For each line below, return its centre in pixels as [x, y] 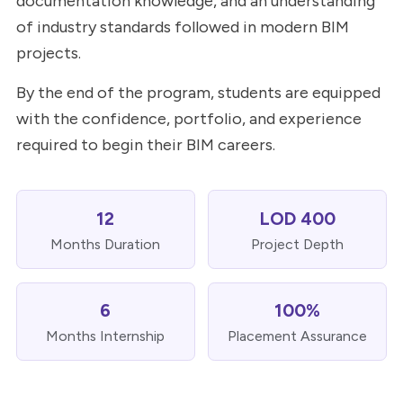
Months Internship [106, 336]
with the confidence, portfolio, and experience [188, 118]
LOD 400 [297, 218]
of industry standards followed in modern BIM [182, 27]
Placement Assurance [298, 336]
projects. [48, 54]
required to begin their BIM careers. [145, 144]
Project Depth [298, 244]
